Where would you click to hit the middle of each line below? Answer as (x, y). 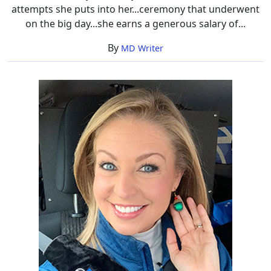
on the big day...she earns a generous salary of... (135, 23)
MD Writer (142, 48)
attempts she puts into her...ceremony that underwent (135, 9)
